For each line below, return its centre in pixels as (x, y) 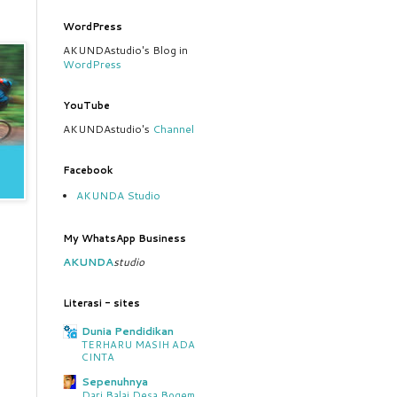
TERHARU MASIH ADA (138, 345)
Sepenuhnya (115, 381)
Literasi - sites (101, 303)
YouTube (86, 105)
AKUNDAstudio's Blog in (125, 50)
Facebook (88, 170)
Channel (173, 129)
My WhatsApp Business (125, 238)
